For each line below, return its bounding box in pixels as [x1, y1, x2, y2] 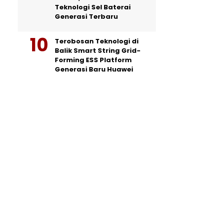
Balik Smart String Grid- [55, 46, 141, 55]
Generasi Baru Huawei [55, 65, 133, 74]
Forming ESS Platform [55, 55, 132, 65]
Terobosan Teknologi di [55, 37, 139, 46]
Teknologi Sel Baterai [55, 2, 131, 12]
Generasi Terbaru [55, 12, 118, 21]
